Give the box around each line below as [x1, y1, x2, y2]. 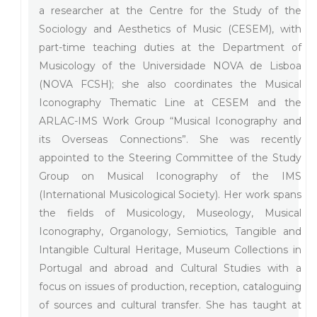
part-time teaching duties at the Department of [39, 40, 301, 54]
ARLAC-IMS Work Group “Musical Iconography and [39, 114, 301, 127]
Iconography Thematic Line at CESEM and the [39, 96, 301, 109]
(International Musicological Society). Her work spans [39, 188, 301, 201]
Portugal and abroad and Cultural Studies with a [39, 261, 301, 275]
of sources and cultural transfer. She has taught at [39, 298, 301, 311]
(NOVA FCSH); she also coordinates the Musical [39, 77, 301, 91]
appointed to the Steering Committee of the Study [39, 151, 301, 164]
